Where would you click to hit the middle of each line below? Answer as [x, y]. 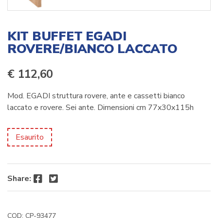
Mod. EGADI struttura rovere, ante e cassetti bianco [96, 96]
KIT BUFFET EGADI [67, 36]
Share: [19, 178]
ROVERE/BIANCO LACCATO [92, 49]
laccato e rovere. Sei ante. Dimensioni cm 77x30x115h [100, 107]
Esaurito [30, 137]
